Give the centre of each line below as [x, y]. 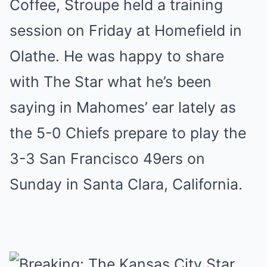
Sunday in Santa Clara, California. [126, 184]
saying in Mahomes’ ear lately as [123, 107]
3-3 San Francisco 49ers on [107, 159]
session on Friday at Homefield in [126, 30]
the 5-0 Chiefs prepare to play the [128, 133]
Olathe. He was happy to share [117, 56]
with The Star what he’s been [111, 82]
